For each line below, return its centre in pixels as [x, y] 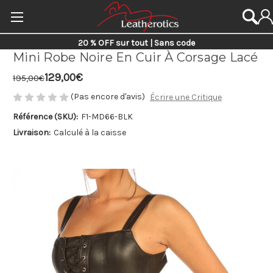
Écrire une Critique [186, 97]
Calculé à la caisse [90, 133]
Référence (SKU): [45, 117]
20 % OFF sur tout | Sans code [136, 43]
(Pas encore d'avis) [108, 97]
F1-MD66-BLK [107, 117]
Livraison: [32, 133]
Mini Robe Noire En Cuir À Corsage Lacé [136, 58]
